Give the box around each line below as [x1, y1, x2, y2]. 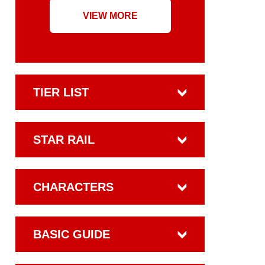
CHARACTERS [33, 180, 114, 193]
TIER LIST [33, 86, 89, 99]
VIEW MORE [82, 11, 138, 21]
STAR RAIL [33, 133, 95, 146]
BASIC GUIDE [33, 228, 110, 241]
